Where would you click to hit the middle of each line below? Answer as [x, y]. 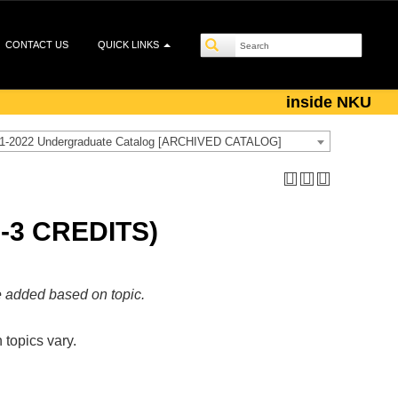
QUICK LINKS [130, 44]
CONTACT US [37, 44]
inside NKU [329, 102]
